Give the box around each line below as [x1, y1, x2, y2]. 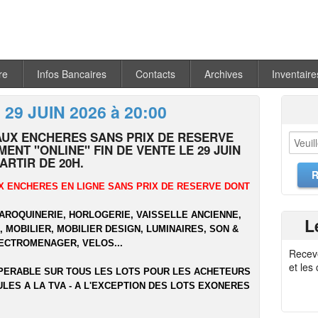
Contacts [136, 67, 175, 82]
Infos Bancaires [37, 67, 106, 82]
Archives [204, 67, 243, 82]
